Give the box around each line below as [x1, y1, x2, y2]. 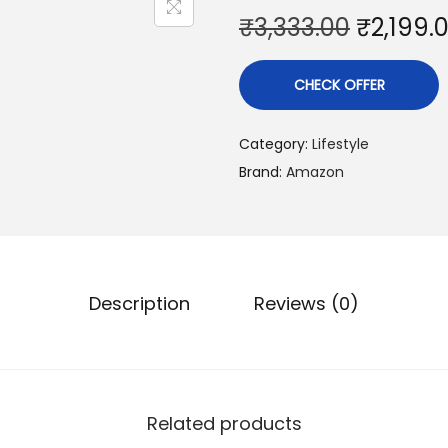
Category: [239, 134, 312, 154]
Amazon [286, 162, 344, 182]
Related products [146, 411, 302, 436]
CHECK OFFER [293, 75, 385, 95]
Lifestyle [312, 134, 369, 154]
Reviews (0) [254, 291, 359, 316]
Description [89, 291, 190, 316]
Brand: [239, 162, 286, 182]
